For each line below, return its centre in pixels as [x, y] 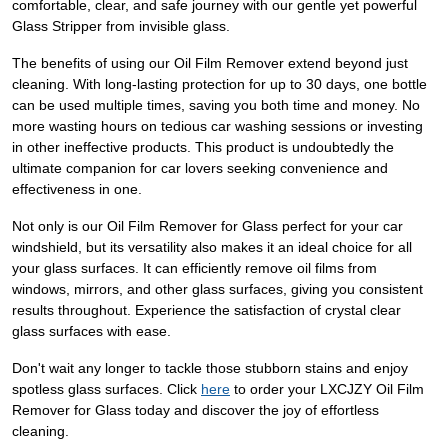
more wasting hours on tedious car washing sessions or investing [217, 126]
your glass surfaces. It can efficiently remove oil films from [194, 268]
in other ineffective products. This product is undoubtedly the [203, 147]
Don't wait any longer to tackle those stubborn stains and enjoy [210, 368]
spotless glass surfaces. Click [106, 389]
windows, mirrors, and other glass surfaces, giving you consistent [217, 289]
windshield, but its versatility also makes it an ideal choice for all [212, 247]
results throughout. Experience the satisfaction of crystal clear [206, 310]
